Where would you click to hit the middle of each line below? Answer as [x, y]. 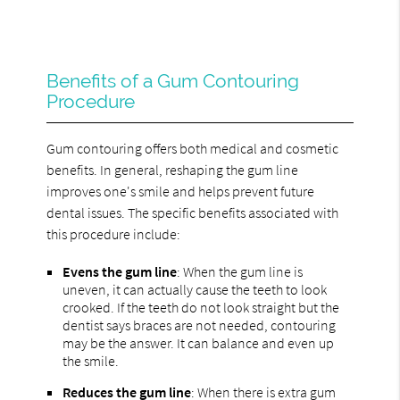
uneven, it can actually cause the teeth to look [195, 289]
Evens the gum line [120, 271]
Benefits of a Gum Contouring [173, 80]
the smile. [91, 360]
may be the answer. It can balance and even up [199, 342]
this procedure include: [114, 233]
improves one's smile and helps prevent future [181, 191]
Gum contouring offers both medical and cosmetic [193, 148]
